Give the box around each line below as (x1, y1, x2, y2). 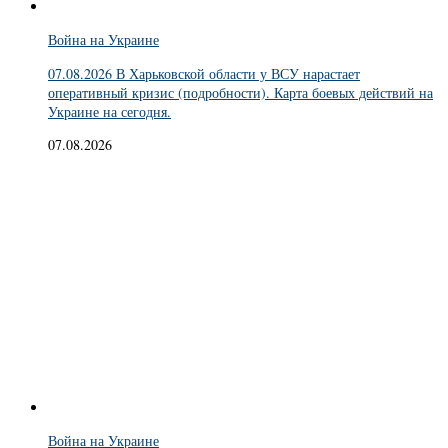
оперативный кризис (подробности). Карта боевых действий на (48, 82, 433, 102)
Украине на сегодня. (48, 101, 171, 121)
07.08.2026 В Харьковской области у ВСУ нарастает (48, 63, 360, 83)
